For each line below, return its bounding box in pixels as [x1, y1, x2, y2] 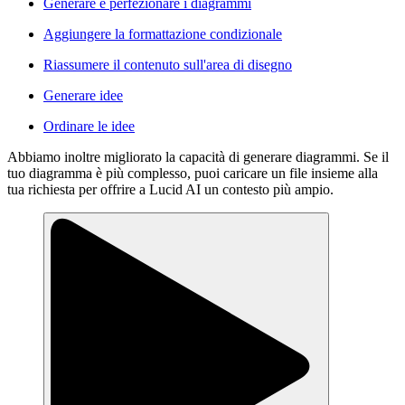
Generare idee [43, 88, 123, 104]
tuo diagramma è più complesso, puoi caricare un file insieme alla [7, 165, 378, 182]
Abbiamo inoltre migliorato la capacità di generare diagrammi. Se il [7, 149, 389, 165]
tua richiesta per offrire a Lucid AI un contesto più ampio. [7, 182, 334, 198]
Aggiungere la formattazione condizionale [43, 26, 282, 42]
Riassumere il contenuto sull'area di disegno [43, 57, 292, 73]
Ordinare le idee [43, 118, 135, 135]
